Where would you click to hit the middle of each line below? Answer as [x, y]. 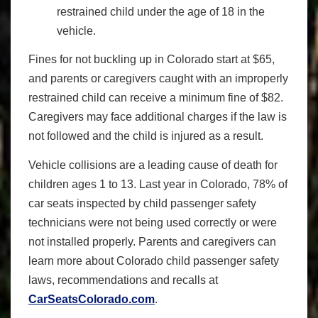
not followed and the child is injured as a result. [146, 136]
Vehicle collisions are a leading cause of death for [153, 165]
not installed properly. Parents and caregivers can [152, 241]
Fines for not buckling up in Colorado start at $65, [152, 60]
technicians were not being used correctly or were [153, 222]
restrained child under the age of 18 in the [161, 11]
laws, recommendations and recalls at [123, 280]
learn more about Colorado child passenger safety [154, 261]
